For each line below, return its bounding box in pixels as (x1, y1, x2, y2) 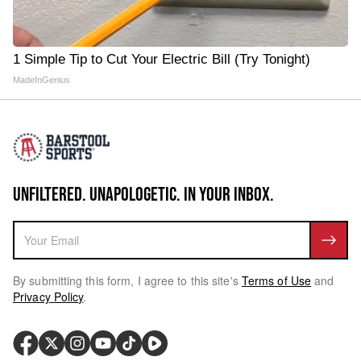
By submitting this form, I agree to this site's (13, 272, 239, 288)
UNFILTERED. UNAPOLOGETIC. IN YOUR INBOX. (13, 183, 274, 206)
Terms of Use (241, 272, 312, 288)
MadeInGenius (13, 75, 70, 85)
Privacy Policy (13, 288, 84, 305)
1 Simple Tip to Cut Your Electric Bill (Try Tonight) (13, 52, 310, 67)
